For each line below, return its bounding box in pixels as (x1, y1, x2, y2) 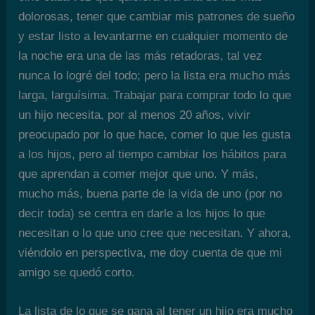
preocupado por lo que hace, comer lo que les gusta (18, 127, 291, 141)
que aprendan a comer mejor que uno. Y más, (18, 167, 259, 181)
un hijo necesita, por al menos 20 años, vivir (18, 108, 251, 122)
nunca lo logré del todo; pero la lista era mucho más (18, 68, 291, 82)
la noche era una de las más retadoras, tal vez (18, 49, 263, 63)
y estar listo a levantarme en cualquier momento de (18, 29, 288, 43)
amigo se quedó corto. (18, 265, 136, 279)
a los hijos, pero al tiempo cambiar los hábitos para (18, 147, 287, 161)
